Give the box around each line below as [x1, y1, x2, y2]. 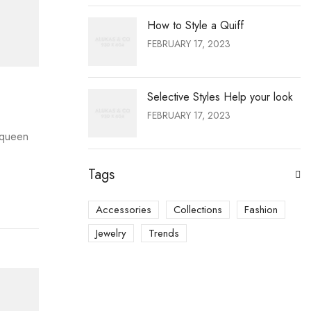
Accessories [96, 201, 151, 217]
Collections [174, 201, 222, 217]
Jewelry [96, 225, 126, 241]
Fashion [244, 201, 278, 217]
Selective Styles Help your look [147, 88, 293, 105]
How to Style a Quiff [147, 17, 244, 33]
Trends [149, 225, 179, 241]
